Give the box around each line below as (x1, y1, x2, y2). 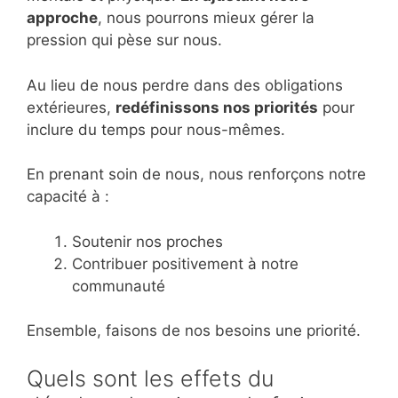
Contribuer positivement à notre (72, 254, 298, 273)
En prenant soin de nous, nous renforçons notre (27, 165, 366, 184)
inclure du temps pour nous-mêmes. (27, 120, 285, 139)
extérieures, (27, 98, 115, 116)
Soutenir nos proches (72, 232, 223, 251)
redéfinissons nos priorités (115, 98, 318, 116)
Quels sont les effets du (27, 364, 274, 392)
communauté (72, 276, 165, 295)
